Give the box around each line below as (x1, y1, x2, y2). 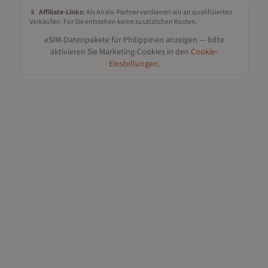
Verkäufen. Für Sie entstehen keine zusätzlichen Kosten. (29, 17, 197, 27)
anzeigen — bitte (163, 34, 224, 46)
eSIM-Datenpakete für (44, 34, 123, 46)
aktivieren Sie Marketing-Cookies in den (50, 46, 189, 58)
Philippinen (123, 34, 164, 46)
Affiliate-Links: (39, 7, 85, 17)
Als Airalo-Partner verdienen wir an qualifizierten (85, 7, 233, 17)
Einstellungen (108, 58, 158, 70)
